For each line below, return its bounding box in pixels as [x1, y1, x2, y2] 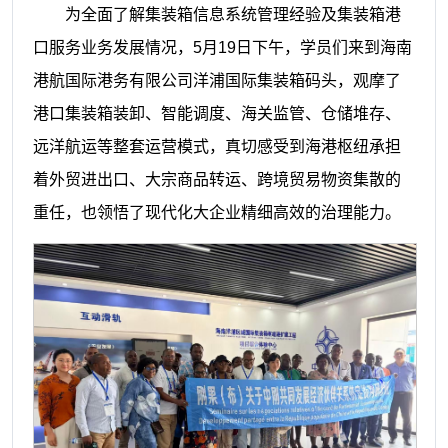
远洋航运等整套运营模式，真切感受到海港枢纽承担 [32, 137, 401, 155]
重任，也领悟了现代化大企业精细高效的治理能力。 [32, 203, 401, 221]
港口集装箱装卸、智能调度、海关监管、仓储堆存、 [32, 104, 401, 122]
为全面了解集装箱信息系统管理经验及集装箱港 [64, 5, 401, 23]
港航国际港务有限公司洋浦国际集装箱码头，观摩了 [32, 71, 401, 89]
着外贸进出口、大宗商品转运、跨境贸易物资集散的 [32, 170, 401, 188]
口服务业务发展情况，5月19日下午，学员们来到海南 [32, 38, 412, 56]
